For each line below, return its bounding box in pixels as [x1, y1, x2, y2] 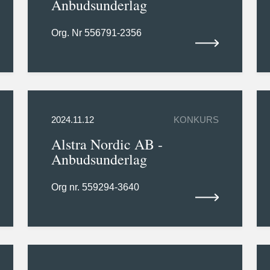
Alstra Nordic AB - [51, 134, 163, 154]
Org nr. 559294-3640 [51, 182, 139, 193]
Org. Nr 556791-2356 [51, 28, 142, 39]
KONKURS [174, 115, 219, 125]
